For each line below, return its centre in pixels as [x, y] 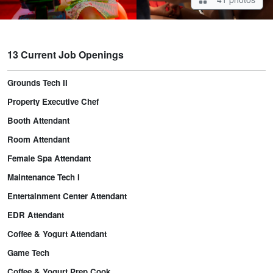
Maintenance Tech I [44, 177]
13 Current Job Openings [66, 55]
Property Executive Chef [53, 102]
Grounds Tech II [37, 83]
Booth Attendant [38, 121]
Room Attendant [38, 140]
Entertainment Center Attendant [67, 196]
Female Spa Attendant [49, 158]
